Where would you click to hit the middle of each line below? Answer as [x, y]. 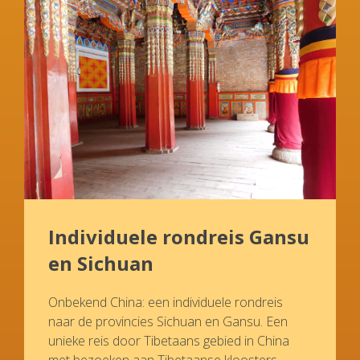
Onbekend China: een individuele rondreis [166, 302]
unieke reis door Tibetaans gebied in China [169, 341]
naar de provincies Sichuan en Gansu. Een [168, 321]
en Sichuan [101, 263]
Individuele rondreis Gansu [179, 237]
